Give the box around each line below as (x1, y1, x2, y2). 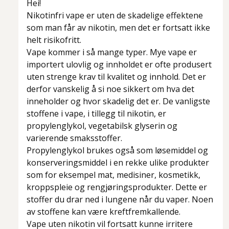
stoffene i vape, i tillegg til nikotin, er (27, 108, 166, 120)
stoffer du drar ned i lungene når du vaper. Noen (27, 194, 213, 205)
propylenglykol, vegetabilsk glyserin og (27, 120, 177, 132)
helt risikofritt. (27, 34, 81, 46)
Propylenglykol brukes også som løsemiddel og (27, 145, 208, 156)
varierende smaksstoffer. (27, 132, 122, 144)
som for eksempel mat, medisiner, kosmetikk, (27, 169, 200, 181)
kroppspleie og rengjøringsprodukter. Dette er (27, 181, 207, 193)
